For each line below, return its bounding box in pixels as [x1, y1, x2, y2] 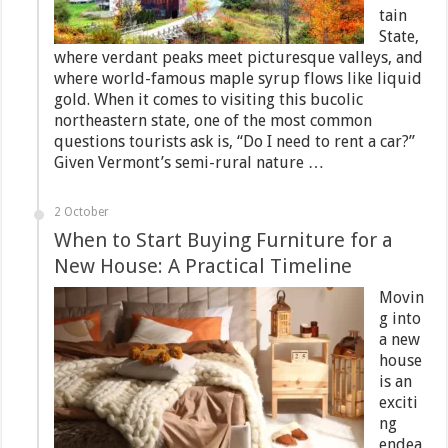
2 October [54, 205, 110, 219]
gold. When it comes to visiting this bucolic [54, 90, 364, 109]
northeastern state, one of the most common [54, 111, 373, 130]
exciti [379, 393, 419, 412]
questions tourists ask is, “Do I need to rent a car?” [54, 132, 416, 151]
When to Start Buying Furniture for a [54, 228, 394, 252]
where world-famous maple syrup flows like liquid [54, 69, 423, 88]
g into [379, 309, 422, 328]
